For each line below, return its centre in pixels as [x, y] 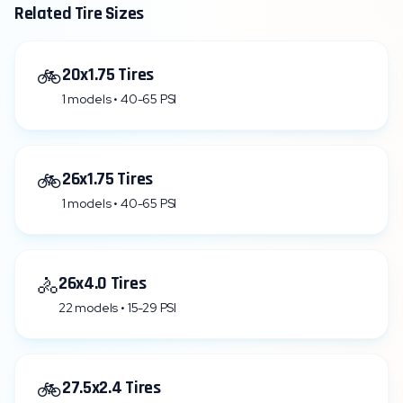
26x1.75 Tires [107, 179]
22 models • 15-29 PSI [117, 308]
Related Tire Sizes [79, 13]
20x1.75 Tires [107, 75]
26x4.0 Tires [102, 283]
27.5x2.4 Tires [111, 388]
